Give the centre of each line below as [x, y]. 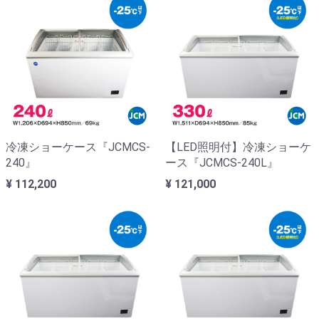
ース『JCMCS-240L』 [222, 163]
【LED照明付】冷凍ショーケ [238, 147]
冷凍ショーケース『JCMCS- [78, 147]
